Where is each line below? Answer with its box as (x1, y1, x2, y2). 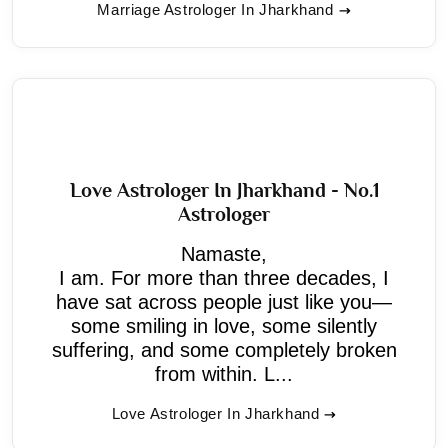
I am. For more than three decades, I (59, 266, 389, 289)
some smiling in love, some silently (71, 314, 377, 337)
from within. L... (155, 362, 293, 385)
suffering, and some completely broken (51, 338, 397, 361)
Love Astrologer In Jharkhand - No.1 (69, 178, 379, 201)
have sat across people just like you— (56, 290, 392, 313)
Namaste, (181, 242, 267, 265)
